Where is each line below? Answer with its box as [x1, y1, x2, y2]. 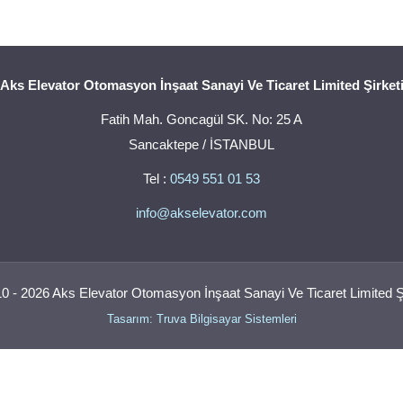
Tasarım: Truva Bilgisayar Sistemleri [106, 312, 297, 327]
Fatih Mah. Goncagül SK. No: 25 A [101, 112, 302, 128]
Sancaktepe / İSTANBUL [129, 137, 274, 153]
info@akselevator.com [136, 205, 267, 221]
